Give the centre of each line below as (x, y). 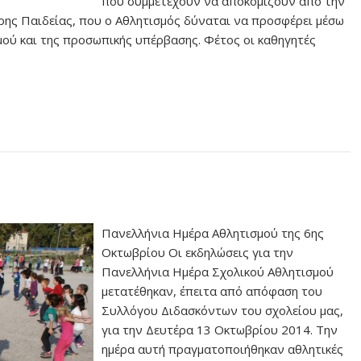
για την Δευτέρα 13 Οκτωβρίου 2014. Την (220, 330)
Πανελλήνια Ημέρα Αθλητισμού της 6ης (213, 233)
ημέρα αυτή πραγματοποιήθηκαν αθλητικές (223, 349)
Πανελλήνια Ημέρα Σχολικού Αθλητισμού (218, 272)
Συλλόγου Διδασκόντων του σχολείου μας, (223, 311)
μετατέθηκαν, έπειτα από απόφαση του (212, 291)
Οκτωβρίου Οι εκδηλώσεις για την (198, 253)
